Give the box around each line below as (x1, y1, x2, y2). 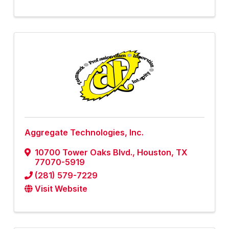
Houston (137, 147, 171, 158)
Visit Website (35, 184, 87, 194)
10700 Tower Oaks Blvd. (35, 147, 132, 158)
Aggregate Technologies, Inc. (25, 127, 144, 138)
